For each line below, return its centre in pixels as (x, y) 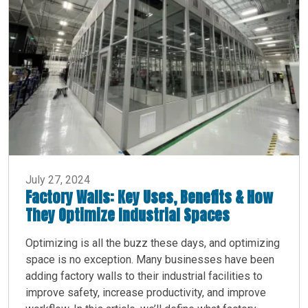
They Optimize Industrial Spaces (128, 214)
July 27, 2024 (58, 179)
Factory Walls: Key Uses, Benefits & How (149, 197)
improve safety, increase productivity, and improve (146, 292)
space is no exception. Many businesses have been (150, 259)
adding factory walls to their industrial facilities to (144, 276)
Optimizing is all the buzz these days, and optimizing (153, 243)
